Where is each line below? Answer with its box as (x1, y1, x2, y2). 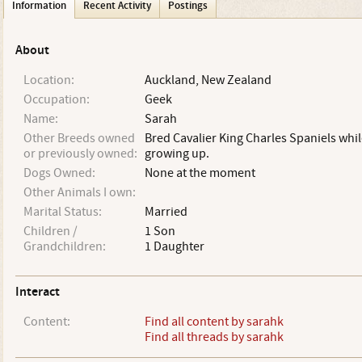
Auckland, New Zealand (144, 72, 271, 88)
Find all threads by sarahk (144, 329, 284, 345)
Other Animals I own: (23, 184, 136, 200)
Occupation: (23, 91, 90, 107)
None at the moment (144, 165, 255, 181)
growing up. (144, 145, 209, 162)
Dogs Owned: (23, 165, 95, 181)
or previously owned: (23, 145, 137, 162)
